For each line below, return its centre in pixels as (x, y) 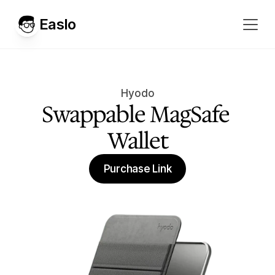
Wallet (137, 141)
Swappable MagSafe (136, 114)
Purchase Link (137, 169)
